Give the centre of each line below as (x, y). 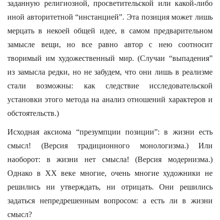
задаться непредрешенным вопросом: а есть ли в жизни (110, 201)
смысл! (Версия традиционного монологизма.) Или (110, 146)
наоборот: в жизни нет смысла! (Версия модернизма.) (110, 159)
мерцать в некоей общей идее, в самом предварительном (110, 31)
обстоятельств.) (33, 113)
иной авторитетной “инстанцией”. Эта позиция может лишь (110, 17)
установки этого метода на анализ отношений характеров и (110, 99)
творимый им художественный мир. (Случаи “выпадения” (110, 58)
